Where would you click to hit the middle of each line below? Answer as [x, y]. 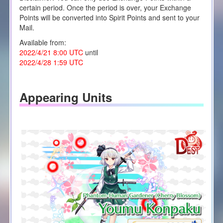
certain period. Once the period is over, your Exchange [105, 7]
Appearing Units [65, 97]
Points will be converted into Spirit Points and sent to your [109, 17]
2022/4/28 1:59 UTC [51, 62]
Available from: [43, 42]
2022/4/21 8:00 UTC [51, 52]
